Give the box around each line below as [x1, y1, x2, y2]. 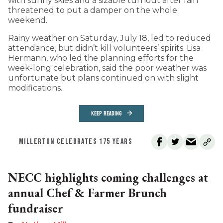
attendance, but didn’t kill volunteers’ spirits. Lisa [8, 43, 201, 53]
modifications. [8, 83, 62, 93]
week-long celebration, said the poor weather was [8, 63, 207, 73]
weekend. [8, 15, 47, 25]
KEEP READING [91, 108, 122, 119]
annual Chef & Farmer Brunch [8, 185, 167, 201]
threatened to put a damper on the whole [8, 5, 177, 15]
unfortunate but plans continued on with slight [8, 73, 199, 83]
